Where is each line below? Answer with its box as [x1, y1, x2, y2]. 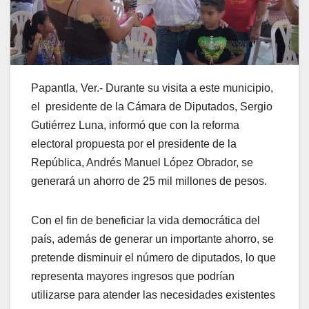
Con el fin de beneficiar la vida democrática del [31, 215, 260, 227]
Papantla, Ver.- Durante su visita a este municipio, [31, 82, 273, 94]
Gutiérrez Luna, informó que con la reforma [31, 119, 239, 132]
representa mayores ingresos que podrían [31, 270, 235, 283]
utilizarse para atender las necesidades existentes [31, 289, 275, 301]
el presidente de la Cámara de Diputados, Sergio [31, 101, 272, 113]
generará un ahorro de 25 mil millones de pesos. [31, 175, 267, 188]
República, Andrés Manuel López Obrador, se [31, 157, 253, 169]
